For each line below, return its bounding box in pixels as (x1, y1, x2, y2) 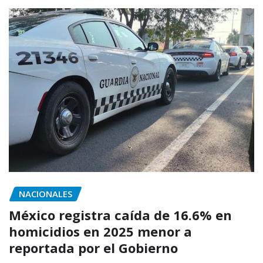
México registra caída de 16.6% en (9, 206, 232, 224)
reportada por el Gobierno (9, 239, 178, 257)
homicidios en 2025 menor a (9, 222, 192, 241)
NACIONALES (19, 187, 72, 200)
